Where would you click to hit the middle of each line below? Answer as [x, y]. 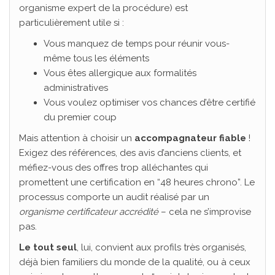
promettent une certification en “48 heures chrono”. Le [137, 183]
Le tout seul [48, 248]
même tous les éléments [96, 59]
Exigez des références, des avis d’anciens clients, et [130, 153]
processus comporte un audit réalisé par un [114, 197]
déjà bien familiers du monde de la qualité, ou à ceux [135, 262]
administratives [76, 88]
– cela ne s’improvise [205, 212]
